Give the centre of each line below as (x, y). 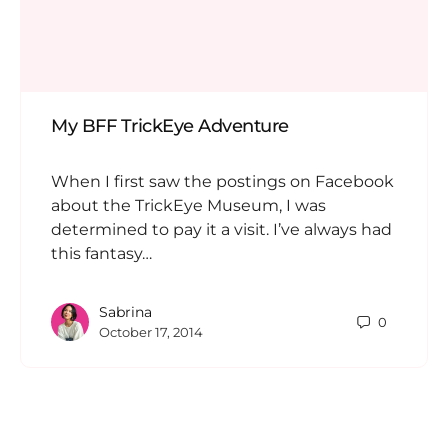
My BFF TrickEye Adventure (170, 126)
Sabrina (125, 312)
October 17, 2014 (151, 332)
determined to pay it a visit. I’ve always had (221, 230)
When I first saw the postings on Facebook (222, 182)
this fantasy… (101, 254)
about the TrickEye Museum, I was (188, 206)
